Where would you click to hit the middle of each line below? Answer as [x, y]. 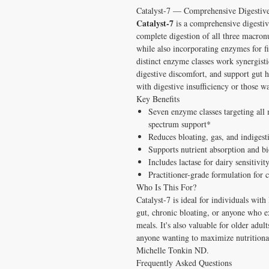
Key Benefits [158, 98]
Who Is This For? [166, 187]
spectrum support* [180, 124]
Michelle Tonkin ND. [173, 250]
